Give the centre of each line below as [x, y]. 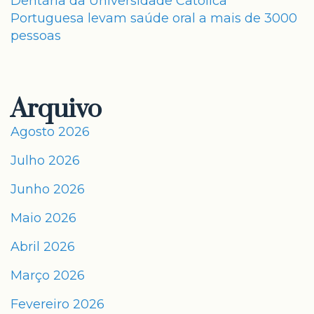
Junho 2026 [48, 189]
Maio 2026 [43, 218]
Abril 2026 [43, 247]
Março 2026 [48, 275]
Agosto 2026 [50, 132]
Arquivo [56, 109]
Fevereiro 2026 [57, 304]
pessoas [36, 36]
